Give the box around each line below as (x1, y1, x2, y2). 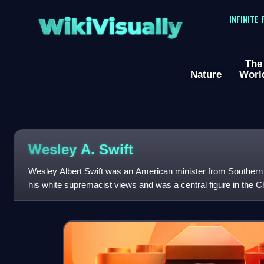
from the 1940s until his (28, 193, 117, 204)
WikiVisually (34, 6, 186, 39)
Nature (190, 68, 222, 81)
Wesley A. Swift (28, 141, 133, 157)
